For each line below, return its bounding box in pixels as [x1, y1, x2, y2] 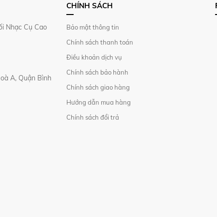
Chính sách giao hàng [66, 83, 130, 92]
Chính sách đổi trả [66, 113, 119, 122]
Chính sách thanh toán [66, 38, 133, 46]
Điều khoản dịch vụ [66, 53, 122, 62]
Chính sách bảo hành [66, 68, 128, 77]
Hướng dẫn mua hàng [66, 98, 131, 107]
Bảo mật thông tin [66, 23, 119, 31]
